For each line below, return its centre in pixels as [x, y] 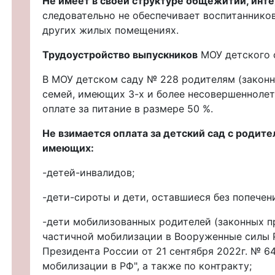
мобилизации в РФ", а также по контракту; [147, 265]
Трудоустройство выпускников [120, 54]
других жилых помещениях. [110, 30]
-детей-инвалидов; [88, 172]
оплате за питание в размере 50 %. [128, 108]
